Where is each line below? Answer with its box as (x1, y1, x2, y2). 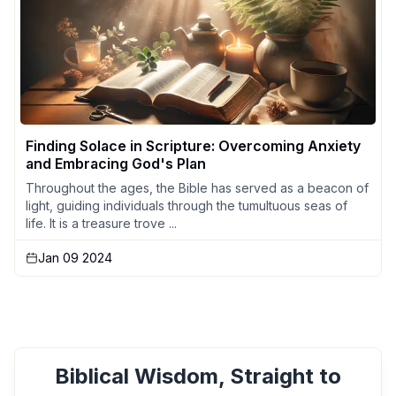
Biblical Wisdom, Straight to (55, 363, 341, 390)
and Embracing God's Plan (26, 155, 206, 173)
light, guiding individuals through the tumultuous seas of (26, 198, 347, 214)
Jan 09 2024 (38, 250, 112, 266)
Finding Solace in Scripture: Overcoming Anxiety (26, 137, 361, 156)
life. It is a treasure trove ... (26, 216, 177, 232)
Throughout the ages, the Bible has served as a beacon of (26, 180, 369, 196)
